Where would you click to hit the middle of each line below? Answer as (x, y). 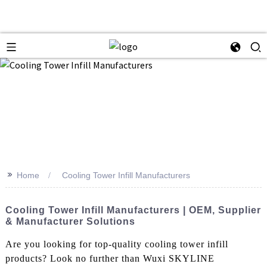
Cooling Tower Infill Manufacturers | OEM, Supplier (133, 210)
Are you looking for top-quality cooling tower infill (117, 244)
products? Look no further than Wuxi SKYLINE (110, 258)
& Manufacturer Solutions (70, 222)
